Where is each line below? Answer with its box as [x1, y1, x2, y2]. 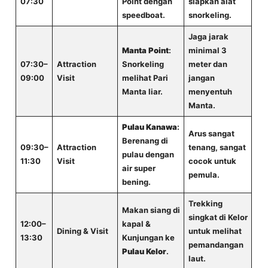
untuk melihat [188, 226, 242, 236]
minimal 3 [188, 45, 227, 55]
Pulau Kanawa [121, 122, 177, 132]
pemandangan [188, 240, 243, 249]
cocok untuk [188, 156, 236, 166]
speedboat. [121, 10, 165, 20]
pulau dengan [121, 150, 174, 159]
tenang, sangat [188, 142, 246, 152]
